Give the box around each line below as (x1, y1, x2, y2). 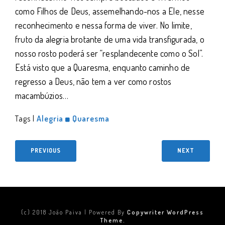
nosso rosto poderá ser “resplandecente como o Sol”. (15, 47, 203, 59)
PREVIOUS (31, 147, 61, 155)
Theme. (99, 216, 126, 224)
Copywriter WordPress (127, 208, 204, 216)
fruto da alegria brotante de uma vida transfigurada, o (15, 33, 204, 45)
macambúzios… (15, 89, 69, 101)
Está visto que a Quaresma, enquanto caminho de (15, 61, 190, 73)
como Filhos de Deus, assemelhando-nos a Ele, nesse (15, 5, 204, 17)
